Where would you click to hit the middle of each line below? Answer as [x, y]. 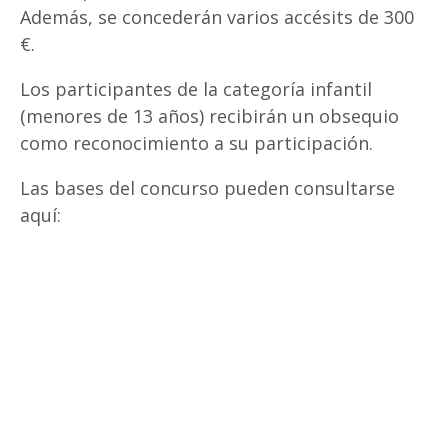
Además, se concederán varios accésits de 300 [217, 16]
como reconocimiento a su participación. [196, 142]
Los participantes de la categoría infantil [196, 88]
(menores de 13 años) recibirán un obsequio [209, 115]
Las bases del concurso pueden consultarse [207, 187]
